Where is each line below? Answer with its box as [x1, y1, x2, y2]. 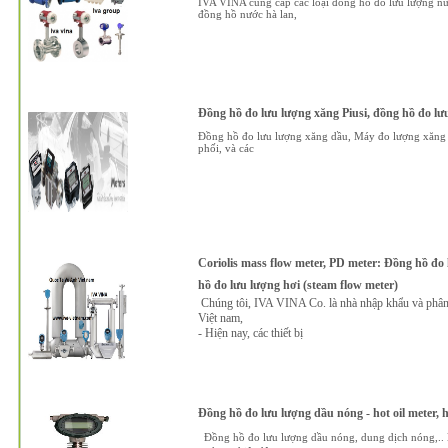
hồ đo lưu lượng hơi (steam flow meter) [197, 278, 398, 292]
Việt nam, [197, 311, 246, 325]
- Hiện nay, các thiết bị [197, 326, 303, 340]
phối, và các [197, 142, 254, 154]
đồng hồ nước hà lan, [197, 8, 297, 20]
